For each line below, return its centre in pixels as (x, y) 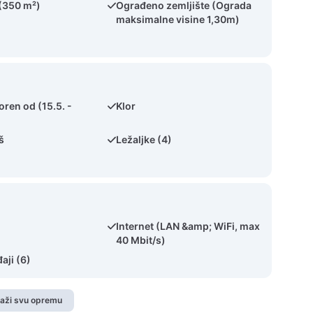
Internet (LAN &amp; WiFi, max (188, 226)
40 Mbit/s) (141, 240)
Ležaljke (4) (144, 139)
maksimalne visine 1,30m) (178, 19)
